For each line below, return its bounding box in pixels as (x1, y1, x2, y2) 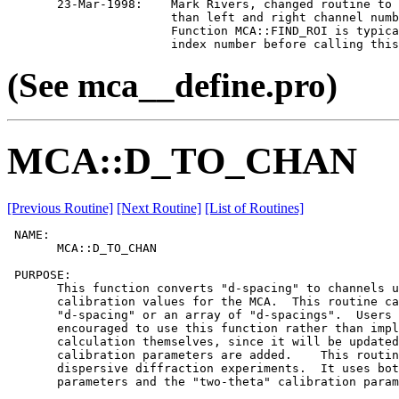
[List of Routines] (205, 199, 304, 216)
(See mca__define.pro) (7, 66, 338, 105)
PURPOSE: (7, 267, 71, 281)
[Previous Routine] (7, 199, 113, 216)
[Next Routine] (117, 199, 201, 216)
